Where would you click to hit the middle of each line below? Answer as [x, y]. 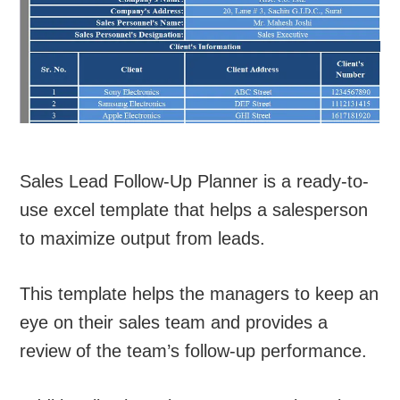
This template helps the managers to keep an [200, 293]
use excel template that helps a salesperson [194, 209]
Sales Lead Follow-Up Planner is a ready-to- [195, 181]
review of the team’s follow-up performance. [194, 350]
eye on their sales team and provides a [174, 322]
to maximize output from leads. [143, 238]
